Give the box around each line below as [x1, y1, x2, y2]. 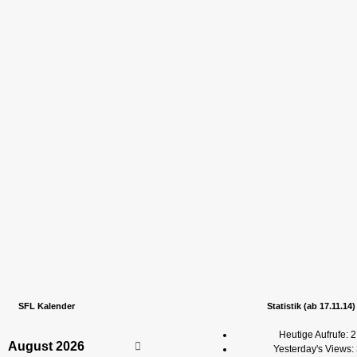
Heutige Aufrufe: [278, 329, 351, 341]
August [7, 339, 53, 354]
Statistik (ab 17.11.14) [266, 301, 355, 312]
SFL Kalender [18, 301, 75, 312]
